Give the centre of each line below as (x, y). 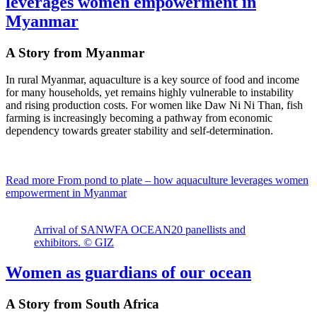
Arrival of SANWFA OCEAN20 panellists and (140, 230)
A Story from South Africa (82, 304)
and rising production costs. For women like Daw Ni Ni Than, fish (154, 105)
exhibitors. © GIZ (74, 243)
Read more (30, 180)
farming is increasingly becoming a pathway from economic (139, 118)
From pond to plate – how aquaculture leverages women (181, 180)
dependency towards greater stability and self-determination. (139, 131)
